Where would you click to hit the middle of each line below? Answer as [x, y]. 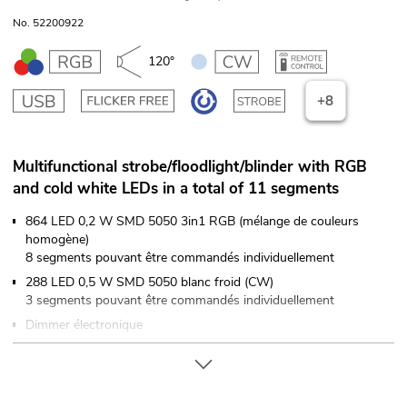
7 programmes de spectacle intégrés [128, 374]
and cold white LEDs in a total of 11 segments [176, 189]
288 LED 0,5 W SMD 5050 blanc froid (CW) [149, 283]
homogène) [57, 240]
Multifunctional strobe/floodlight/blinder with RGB [190, 167]
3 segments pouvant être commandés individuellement [180, 301]
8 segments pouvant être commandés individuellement [180, 258]
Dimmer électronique [84, 325]
